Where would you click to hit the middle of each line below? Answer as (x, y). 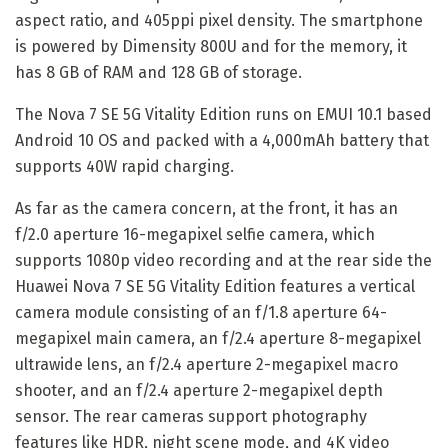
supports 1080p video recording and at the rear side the (223, 260)
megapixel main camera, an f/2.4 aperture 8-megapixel (218, 338)
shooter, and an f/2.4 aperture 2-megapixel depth (199, 390)
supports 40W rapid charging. (124, 166)
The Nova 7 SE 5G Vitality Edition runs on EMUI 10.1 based (223, 114)
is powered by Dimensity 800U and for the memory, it (211, 46)
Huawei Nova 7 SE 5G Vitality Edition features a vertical (215, 286)
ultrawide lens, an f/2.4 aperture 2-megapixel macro (206, 364)
